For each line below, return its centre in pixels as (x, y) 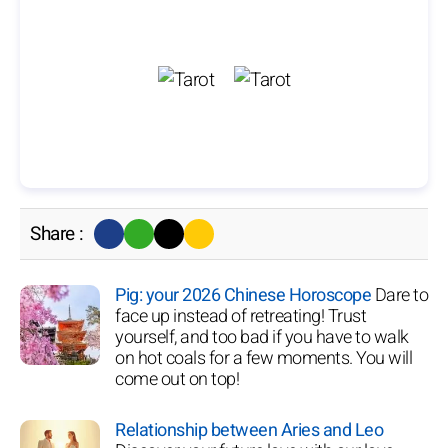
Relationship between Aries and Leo (249, 430)
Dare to (401, 295)
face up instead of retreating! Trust (240, 316)
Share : (57, 234)
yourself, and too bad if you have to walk (262, 337)
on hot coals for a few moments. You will (263, 358)
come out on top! (177, 379)
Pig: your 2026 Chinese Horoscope (243, 295)
